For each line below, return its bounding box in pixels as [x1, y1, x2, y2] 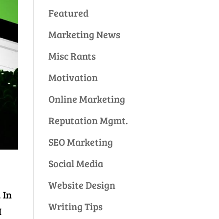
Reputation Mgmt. [48, 113, 128, 127]
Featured [48, 6, 88, 20]
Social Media [48, 156, 103, 170]
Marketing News [48, 27, 120, 41]
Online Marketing [48, 92, 125, 106]
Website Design [48, 178, 115, 192]
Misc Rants [48, 49, 96, 63]
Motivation [48, 70, 98, 84]
